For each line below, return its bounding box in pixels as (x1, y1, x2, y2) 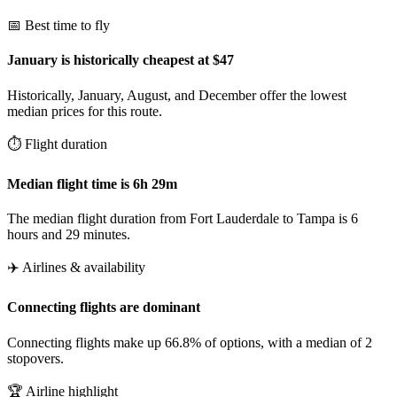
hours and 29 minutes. (7, 227, 130, 243)
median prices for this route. (7, 103, 162, 119)
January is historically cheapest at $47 (7, 52, 234, 68)
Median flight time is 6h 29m (7, 175, 177, 191)
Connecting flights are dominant (7, 300, 200, 315)
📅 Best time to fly (7, 18, 110, 34)
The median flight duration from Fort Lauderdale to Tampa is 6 (7, 211, 358, 227)
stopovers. (7, 350, 64, 366)
